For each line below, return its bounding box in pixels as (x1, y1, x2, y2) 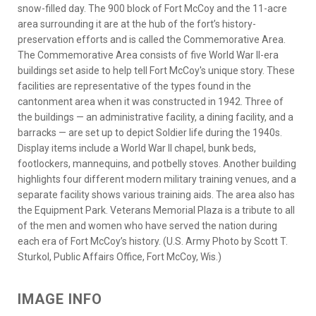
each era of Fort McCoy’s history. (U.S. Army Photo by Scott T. (18, 236, 288, 248)
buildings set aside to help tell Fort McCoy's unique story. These (18, 65, 295, 77)
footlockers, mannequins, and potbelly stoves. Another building (18, 158, 296, 170)
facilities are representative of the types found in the (18, 80, 251, 92)
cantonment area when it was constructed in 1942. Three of (18, 96, 284, 108)
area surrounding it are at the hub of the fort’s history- (18, 18, 256, 30)
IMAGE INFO (18, 291, 102, 308)
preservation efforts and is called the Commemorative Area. (18, 34, 286, 46)
